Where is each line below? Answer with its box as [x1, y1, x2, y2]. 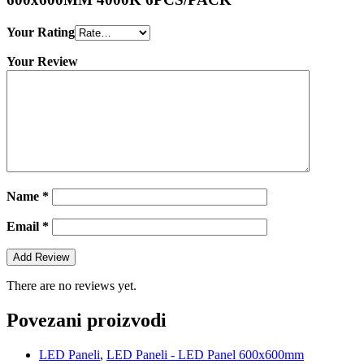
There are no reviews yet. [6, 279, 136, 293]
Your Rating [6, 25, 75, 40]
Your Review [6, 54, 78, 69]
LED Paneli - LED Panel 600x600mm [106, 347, 304, 362]
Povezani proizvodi [6, 310, 167, 331]
